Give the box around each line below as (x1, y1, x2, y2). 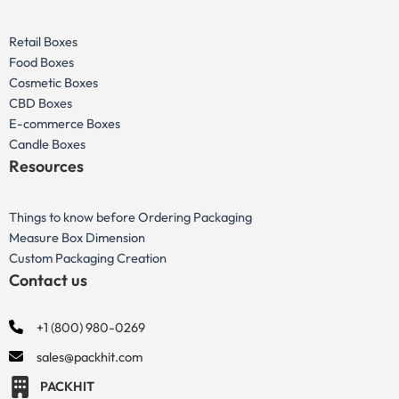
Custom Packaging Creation (9, 249, 167, 267)
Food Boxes (9, 53, 74, 70)
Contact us (9, 270, 87, 291)
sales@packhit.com (37, 347, 142, 365)
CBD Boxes (9, 94, 72, 111)
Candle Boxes (9, 134, 85, 152)
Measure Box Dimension (9, 229, 145, 247)
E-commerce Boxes (9, 114, 120, 132)
